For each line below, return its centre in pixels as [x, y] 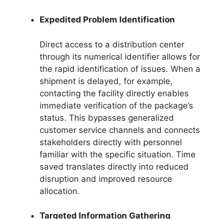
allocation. [60, 191]
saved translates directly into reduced [114, 166]
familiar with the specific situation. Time [118, 154]
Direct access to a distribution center [112, 44]
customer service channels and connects [120, 130]
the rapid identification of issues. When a [120, 69]
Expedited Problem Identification [107, 20]
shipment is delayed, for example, [106, 81]
